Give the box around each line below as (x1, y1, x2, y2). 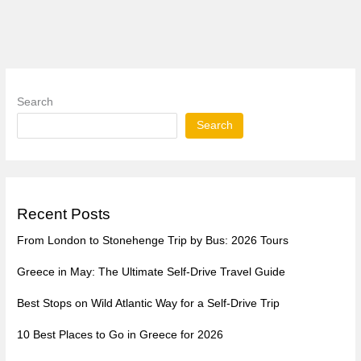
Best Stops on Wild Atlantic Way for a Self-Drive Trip (17, 297, 280, 310)
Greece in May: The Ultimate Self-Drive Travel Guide (17, 266, 286, 279)
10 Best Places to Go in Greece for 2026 (17, 329, 224, 342)
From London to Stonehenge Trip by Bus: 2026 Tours (17, 234, 289, 247)
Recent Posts (17, 205, 111, 223)
